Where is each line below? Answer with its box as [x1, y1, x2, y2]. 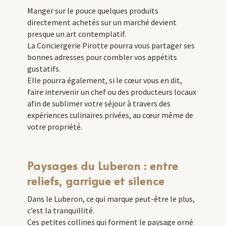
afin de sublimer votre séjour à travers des [27, 98, 171, 109]
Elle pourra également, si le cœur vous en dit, [27, 75, 182, 86]
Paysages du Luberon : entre [27, 158, 178, 174]
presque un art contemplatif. [27, 29, 126, 39]
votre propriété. [27, 122, 82, 132]
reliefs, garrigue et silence [27, 173, 164, 189]
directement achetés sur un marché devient [27, 17, 177, 28]
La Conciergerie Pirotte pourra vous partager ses [27, 40, 195, 51]
